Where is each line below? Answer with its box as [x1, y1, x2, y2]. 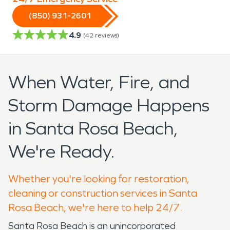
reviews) [95, 31, 119, 39]
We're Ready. [8, 140, 115, 163]
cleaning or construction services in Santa [8, 186, 197, 199]
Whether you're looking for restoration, [8, 172, 189, 185]
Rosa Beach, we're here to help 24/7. [8, 201, 182, 214]
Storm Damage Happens [8, 94, 209, 117]
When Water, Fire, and [8, 71, 190, 93]
